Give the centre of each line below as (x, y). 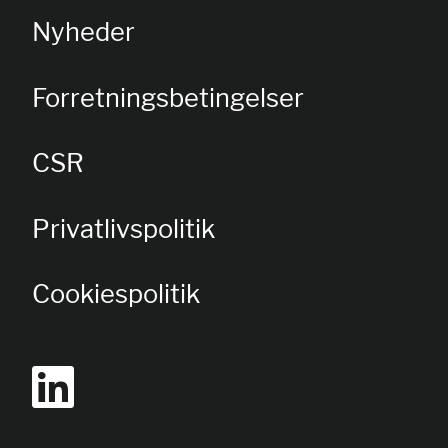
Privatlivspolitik (123, 228)
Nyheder (83, 32)
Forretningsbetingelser (168, 97)
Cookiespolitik (116, 294)
